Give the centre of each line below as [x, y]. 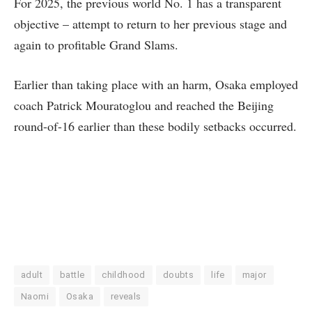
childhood [124, 275]
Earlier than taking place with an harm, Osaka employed [156, 85]
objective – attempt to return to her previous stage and [150, 23]
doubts [178, 275]
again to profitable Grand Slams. [98, 44]
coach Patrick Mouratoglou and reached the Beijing [144, 106]
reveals [126, 297]
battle [72, 275]
